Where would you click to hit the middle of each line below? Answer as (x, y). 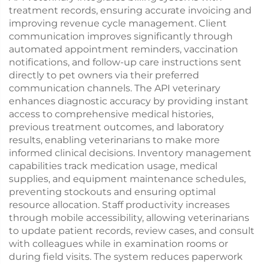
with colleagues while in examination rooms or (118, 244)
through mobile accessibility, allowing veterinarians (129, 218)
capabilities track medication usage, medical (113, 166)
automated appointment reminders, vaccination (123, 49)
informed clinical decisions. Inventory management (130, 153)
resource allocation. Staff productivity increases (119, 205)
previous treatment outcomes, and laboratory (116, 127)
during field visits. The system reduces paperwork (126, 257)
